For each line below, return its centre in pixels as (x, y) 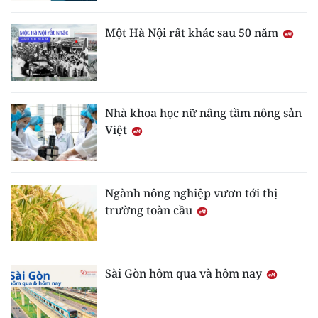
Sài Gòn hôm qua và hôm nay (185, 274)
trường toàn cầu (150, 210)
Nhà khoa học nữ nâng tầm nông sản (203, 113)
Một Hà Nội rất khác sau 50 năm (193, 33)
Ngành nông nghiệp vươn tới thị (191, 193)
